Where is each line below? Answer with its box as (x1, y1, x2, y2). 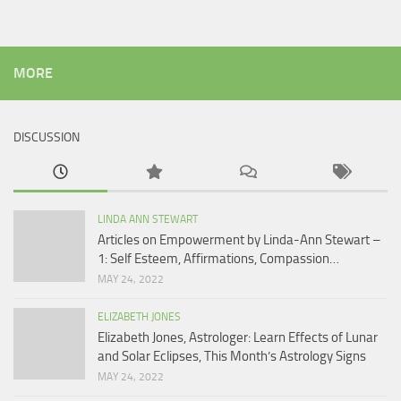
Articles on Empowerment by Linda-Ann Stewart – (98, 231, 380, 248)
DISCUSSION (13, 129, 80, 145)
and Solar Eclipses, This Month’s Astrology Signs (98, 347, 366, 364)
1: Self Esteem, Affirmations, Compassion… (98, 250, 339, 267)
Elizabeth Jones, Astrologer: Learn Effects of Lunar (98, 328, 378, 346)
